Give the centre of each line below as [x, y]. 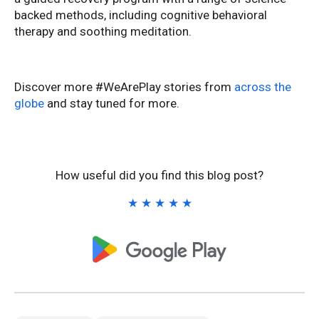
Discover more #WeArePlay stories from [124, 87]
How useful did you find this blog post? [159, 176]
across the [263, 87]
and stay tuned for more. [112, 104]
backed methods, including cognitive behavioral [141, 15]
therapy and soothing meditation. [103, 32]
